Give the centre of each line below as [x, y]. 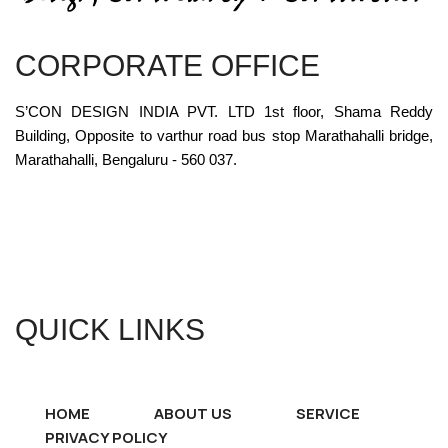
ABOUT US [193, 413]
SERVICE [328, 413]
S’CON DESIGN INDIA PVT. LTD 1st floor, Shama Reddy [224, 111]
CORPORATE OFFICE [167, 65]
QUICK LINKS [110, 329]
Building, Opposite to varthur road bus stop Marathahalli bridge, [224, 135]
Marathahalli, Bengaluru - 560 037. [126, 159]
